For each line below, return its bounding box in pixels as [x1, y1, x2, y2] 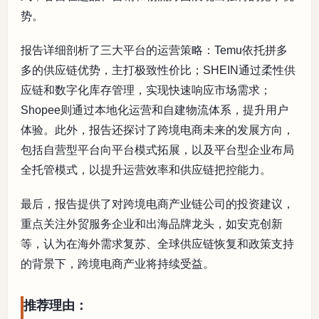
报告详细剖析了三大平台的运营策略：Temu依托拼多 [21, 43, 288, 56]
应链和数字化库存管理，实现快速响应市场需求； [21, 83, 271, 96]
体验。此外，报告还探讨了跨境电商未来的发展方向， [21, 123, 294, 136]
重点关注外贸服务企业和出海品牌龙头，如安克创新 [21, 217, 283, 230]
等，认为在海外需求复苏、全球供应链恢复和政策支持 [21, 237, 294, 250]
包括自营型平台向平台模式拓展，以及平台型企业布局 [21, 143, 294, 156]
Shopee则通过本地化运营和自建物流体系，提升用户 [21, 103, 288, 116]
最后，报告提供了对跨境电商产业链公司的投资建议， [21, 197, 294, 210]
